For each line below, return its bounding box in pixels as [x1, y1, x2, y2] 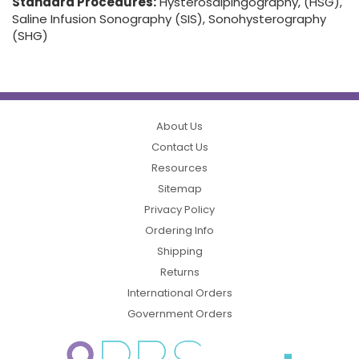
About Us [156, 118, 203, 134]
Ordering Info [145, 222, 214, 238]
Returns [159, 264, 200, 280]
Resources [151, 159, 208, 175]
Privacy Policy [144, 201, 215, 217]
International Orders [127, 284, 232, 301]
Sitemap [157, 180, 202, 196]
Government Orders [127, 305, 232, 321]
